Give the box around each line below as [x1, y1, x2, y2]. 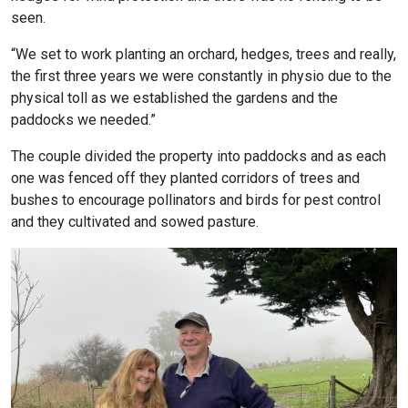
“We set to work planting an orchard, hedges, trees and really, [11, 46, 396, 64]
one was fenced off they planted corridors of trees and [11, 169, 360, 188]
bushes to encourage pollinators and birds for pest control [11, 191, 381, 209]
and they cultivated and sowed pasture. [11, 213, 259, 231]
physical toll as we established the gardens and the [11, 89, 338, 107]
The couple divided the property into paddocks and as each [11, 148, 386, 166]
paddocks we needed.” [11, 111, 156, 129]
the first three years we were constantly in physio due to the [11, 67, 392, 86]
